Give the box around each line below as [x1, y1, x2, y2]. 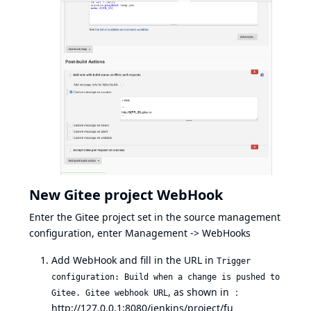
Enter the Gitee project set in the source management [29, 210, 280, 224]
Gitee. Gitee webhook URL [51, 288, 168, 299]
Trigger [217, 256, 251, 267]
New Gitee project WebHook [29, 185, 223, 205]
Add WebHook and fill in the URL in [51, 253, 217, 267]
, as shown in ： [168, 285, 242, 299]
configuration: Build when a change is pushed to [51, 272, 280, 283]
